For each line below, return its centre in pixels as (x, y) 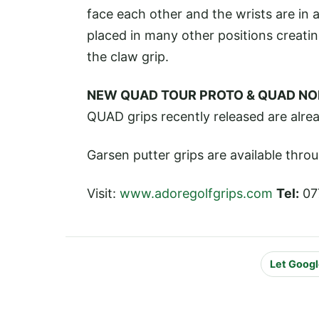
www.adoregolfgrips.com (196, 194)
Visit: (103, 194)
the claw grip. (128, 56)
